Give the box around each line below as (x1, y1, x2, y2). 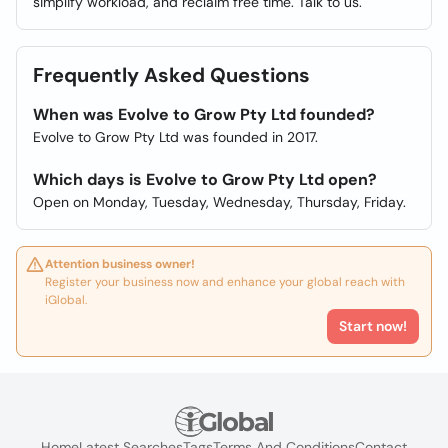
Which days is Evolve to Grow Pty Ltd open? (33, 169, 377, 190)
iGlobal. (45, 292, 87, 308)
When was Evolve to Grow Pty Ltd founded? (33, 104, 375, 125)
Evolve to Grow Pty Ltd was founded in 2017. (33, 128, 318, 146)
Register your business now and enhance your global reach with (45, 274, 405, 290)
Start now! (339, 317, 407, 335)
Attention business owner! (45, 256, 195, 272)
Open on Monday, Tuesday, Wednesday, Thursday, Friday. (33, 193, 406, 211)
